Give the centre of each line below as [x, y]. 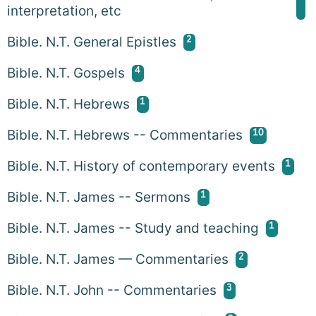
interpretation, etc [64, 11]
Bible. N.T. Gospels [66, 73]
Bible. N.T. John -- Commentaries [112, 290]
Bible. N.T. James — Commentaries [118, 259]
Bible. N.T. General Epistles [92, 42]
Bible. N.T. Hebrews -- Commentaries [125, 135]
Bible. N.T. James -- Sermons [99, 197]
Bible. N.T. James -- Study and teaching [133, 228]
